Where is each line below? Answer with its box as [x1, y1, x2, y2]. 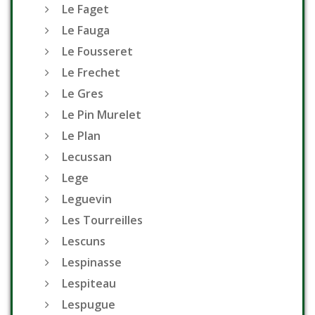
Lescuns [62, 233, 105, 250]
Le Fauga [62, 22, 110, 39]
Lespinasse [62, 255, 122, 271]
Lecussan [62, 149, 112, 165]
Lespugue [62, 297, 115, 313]
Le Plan [62, 128, 101, 144]
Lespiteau [62, 276, 116, 292]
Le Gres [62, 86, 103, 102]
